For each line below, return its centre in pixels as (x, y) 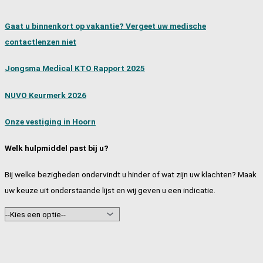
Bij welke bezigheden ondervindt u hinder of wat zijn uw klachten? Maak (131, 175)
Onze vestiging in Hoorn (50, 121)
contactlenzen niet (41, 42)
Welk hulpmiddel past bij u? (57, 148)
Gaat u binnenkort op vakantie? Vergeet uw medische (105, 26)
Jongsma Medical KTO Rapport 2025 (75, 68)
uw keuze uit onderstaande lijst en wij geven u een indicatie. (110, 190)
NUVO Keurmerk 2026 (45, 95)
